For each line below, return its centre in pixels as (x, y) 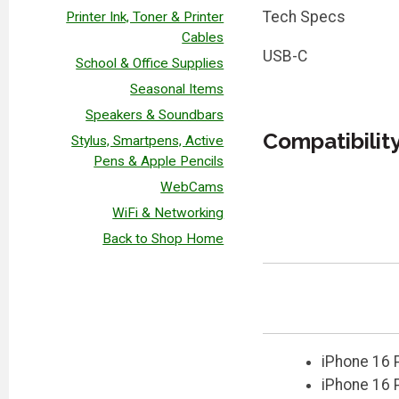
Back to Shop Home (163, 238)
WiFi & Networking (168, 212)
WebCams (192, 187)
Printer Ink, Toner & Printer (145, 16)
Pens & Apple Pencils (159, 161)
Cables (203, 37)
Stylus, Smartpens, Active (148, 140)
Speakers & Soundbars (155, 114)
